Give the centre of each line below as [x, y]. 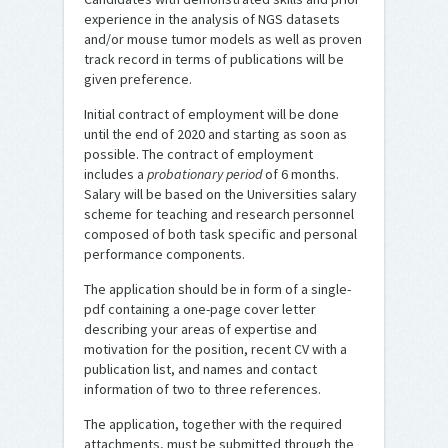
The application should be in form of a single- [217, 289]
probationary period [204, 174]
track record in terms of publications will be [214, 59]
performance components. [166, 254]
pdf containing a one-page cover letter [200, 309]
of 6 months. [300, 174]
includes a [115, 174]
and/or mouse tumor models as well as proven [223, 39]
